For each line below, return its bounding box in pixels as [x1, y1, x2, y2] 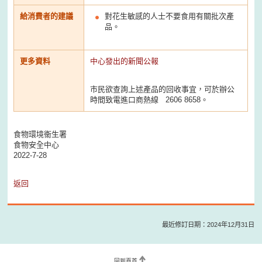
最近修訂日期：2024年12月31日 [161, 220, 254, 228]
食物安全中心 [13, 140, 60, 149]
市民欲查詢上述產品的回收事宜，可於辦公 [90, 84, 235, 94]
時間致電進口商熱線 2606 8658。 [90, 95, 209, 104]
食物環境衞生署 [13, 129, 67, 139]
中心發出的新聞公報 [90, 56, 159, 65]
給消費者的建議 [20, 11, 74, 20]
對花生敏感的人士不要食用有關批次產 [105, 11, 235, 20]
